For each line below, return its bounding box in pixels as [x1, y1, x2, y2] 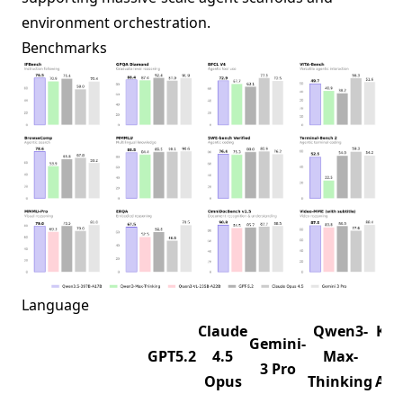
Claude [198, 321, 247, 342]
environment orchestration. [22, 12, 210, 32]
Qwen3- [312, 321, 368, 342]
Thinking [308, 372, 372, 392]
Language [22, 295, 89, 316]
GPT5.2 [148, 346, 196, 367]
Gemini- [249, 334, 306, 354]
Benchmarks [22, 37, 107, 58]
